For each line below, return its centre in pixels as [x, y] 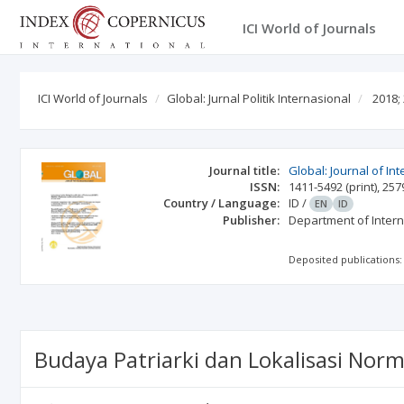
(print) [362, 187]
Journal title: [245, 170]
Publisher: [252, 220]
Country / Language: [222, 203]
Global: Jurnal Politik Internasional [259, 98]
